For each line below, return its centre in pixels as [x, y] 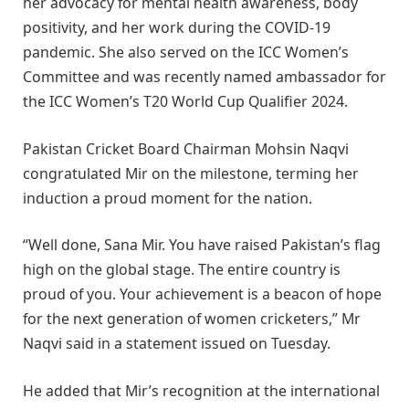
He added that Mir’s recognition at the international [201, 390]
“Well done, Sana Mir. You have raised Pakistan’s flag [202, 245]
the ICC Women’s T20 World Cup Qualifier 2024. [185, 102]
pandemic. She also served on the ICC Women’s [186, 52]
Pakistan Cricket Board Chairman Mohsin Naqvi [186, 148]
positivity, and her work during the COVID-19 [177, 28]
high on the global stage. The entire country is [182, 270]
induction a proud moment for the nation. [168, 198]
